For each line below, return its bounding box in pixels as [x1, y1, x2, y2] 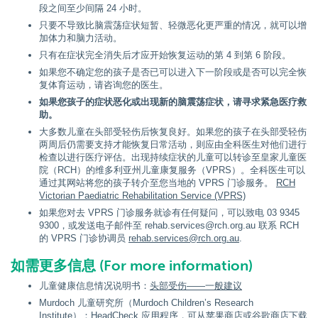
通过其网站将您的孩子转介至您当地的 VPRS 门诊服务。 [39, 177, 276, 188]
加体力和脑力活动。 [39, 33, 122, 43]
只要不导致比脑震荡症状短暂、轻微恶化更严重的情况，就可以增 [39, 20, 307, 31]
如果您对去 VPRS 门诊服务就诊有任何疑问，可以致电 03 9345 [39, 207, 300, 218]
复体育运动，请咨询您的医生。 [39, 79, 168, 90]
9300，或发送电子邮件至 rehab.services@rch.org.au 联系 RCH [39, 220, 299, 231]
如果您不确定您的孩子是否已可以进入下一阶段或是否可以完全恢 [39, 67, 307, 77]
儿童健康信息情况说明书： [39, 280, 150, 291]
